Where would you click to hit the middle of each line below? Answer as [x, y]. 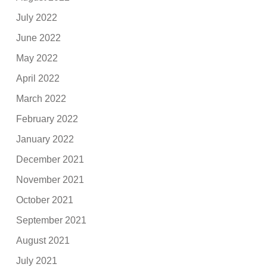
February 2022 [47, 119]
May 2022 [37, 58]
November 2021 [50, 179]
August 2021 [43, 240]
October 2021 [45, 200]
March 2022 [41, 98]
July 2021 [37, 260]
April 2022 [38, 78]
